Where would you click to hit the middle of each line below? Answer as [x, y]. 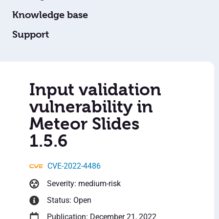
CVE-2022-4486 [74, 166]
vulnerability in [91, 107]
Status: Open [69, 200]
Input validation [95, 90]
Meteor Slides [84, 124]
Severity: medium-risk [84, 184]
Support [31, 35]
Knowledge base [50, 15]
